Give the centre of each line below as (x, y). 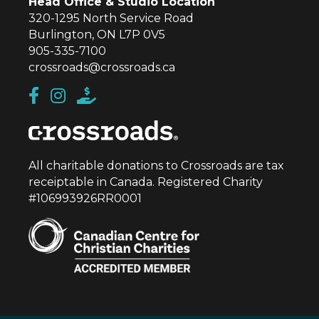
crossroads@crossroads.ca (102, 67)
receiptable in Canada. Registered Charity (146, 182)
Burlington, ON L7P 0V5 (97, 35)
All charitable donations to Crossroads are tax (156, 166)
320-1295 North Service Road (111, 18)
